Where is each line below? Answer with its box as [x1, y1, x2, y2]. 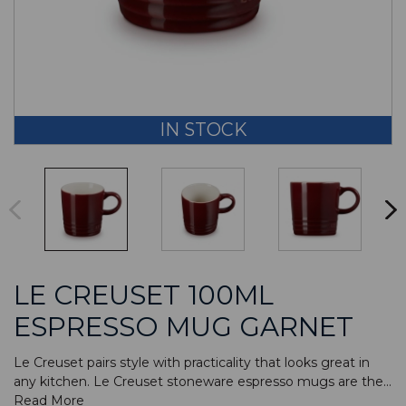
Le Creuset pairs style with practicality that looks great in [14, 353, 370, 371]
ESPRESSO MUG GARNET [14, 310, 353, 343]
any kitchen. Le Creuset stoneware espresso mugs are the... [14, 372, 391, 390]
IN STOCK [159, 118, 246, 140]
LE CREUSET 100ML [14, 278, 274, 311]
